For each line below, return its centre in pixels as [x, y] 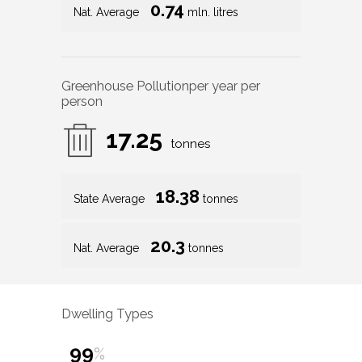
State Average [111, 199]
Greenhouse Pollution [125, 86]
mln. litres [211, 13]
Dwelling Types [107, 314]
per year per [225, 86]
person [82, 102]
